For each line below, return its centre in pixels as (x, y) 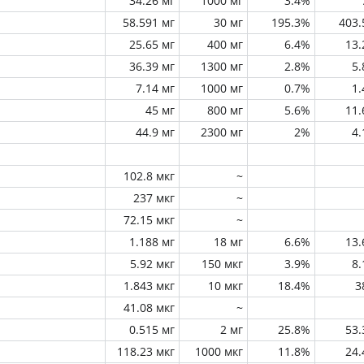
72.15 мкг (149, 220)
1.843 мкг (149, 286)
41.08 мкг (149, 308)
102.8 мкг (149, 176)
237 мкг (154, 198)
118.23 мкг (146, 351)
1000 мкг (219, 351)
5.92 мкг (152, 264)
